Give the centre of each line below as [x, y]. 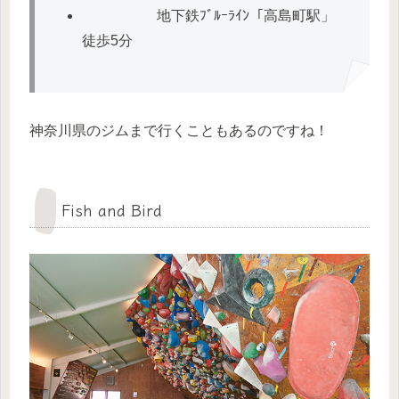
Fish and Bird [136, 210]
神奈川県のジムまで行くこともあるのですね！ [179, 131]
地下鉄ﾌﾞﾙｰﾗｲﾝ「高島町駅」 [209, 15]
